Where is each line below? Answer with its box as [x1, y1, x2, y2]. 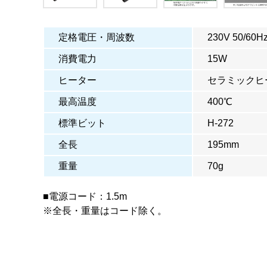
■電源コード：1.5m [43, 191, 127, 201]
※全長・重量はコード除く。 [43, 206, 167, 216]
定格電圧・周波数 [58, 32, 135, 42]
